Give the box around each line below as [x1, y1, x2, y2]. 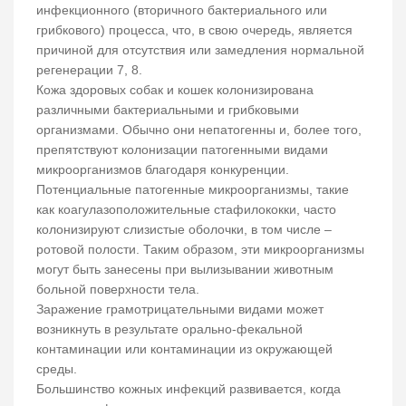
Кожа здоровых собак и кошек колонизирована [36, 82, 314, 98]
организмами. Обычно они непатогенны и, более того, [36, 122, 362, 138]
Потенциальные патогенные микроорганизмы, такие [36, 182, 349, 198]
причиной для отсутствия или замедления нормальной [36, 43, 364, 58]
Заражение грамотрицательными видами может [36, 302, 324, 317]
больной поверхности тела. [36, 282, 203, 297]
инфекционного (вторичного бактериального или [36, 3, 327, 18]
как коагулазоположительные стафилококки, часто [36, 202, 336, 217]
